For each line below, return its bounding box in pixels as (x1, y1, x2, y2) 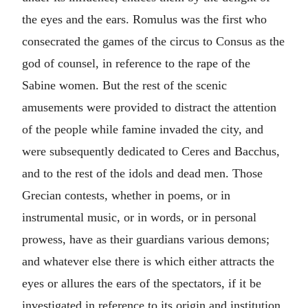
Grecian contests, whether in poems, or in (22, 188, 230, 202)
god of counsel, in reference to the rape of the (22, 56, 250, 70)
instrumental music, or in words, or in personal (22, 210, 256, 224)
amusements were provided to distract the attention (22, 100, 276, 114)
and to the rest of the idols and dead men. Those (22, 166, 263, 180)
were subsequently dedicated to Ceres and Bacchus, (22, 144, 280, 158)
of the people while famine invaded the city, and (22, 122, 263, 136)
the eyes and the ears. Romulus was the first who (22, 12, 267, 26)
